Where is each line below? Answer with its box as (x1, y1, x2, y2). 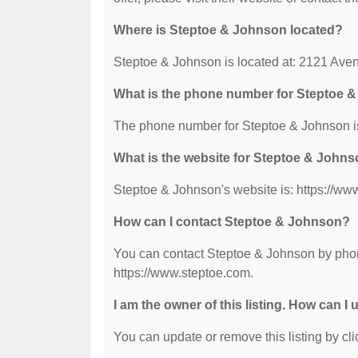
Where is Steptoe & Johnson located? (113, 23, 343, 37)
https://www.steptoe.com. (113, 266, 253, 280)
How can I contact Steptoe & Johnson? (113, 215, 350, 229)
